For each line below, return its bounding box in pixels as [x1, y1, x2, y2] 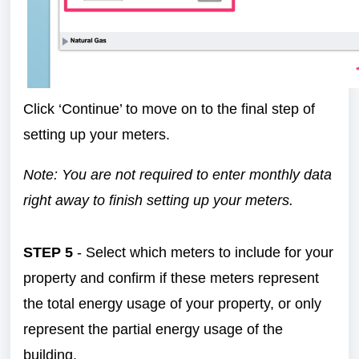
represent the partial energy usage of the [23, 321, 283, 337]
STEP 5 [23, 244, 73, 260]
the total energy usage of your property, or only [23, 296, 321, 312]
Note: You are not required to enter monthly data [23, 167, 332, 183]
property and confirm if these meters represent [23, 270, 319, 286]
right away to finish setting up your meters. [23, 192, 293, 208]
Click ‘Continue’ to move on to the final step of [23, 101, 315, 117]
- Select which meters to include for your [73, 244, 333, 260]
